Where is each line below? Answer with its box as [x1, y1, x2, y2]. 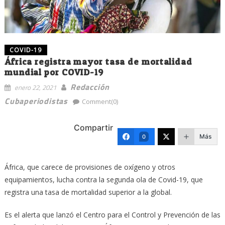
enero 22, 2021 [14, 82, 56, 92]
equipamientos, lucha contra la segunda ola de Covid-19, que [4, 174, 203, 184]
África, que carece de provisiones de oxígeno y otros [4, 162, 175, 172]
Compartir [74, 123, 114, 133]
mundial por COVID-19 [4, 66, 103, 77]
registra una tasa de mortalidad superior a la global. [4, 187, 172, 197]
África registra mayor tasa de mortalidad [4, 56, 192, 67]
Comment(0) [81, 96, 118, 106]
